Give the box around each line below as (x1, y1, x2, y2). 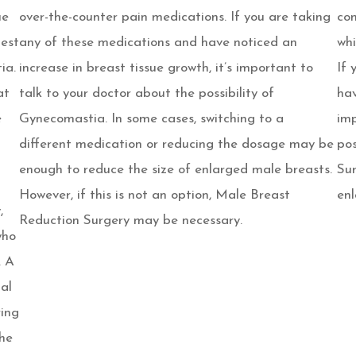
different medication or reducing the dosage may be (19, 137, 334, 151)
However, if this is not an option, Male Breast (19, 188, 290, 202)
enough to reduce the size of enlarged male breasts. (19, 163, 332, 176)
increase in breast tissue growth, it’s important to (19, 61, 313, 75)
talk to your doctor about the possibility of (19, 87, 274, 100)
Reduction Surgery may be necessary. (19, 214, 242, 227)
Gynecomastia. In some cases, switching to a (19, 112, 284, 126)
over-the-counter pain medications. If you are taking (19, 10, 331, 24)
